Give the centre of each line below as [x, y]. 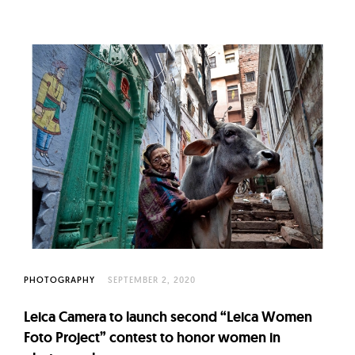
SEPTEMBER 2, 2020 [152, 280]
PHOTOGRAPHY [59, 280]
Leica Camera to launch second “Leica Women [168, 317]
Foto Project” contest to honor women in [152, 338]
